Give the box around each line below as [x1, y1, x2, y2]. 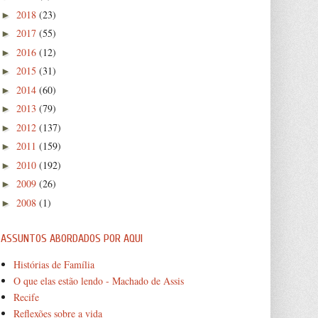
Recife [13, 290, 39, 304]
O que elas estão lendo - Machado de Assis [13, 273, 184, 287]
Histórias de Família [13, 257, 94, 271]
